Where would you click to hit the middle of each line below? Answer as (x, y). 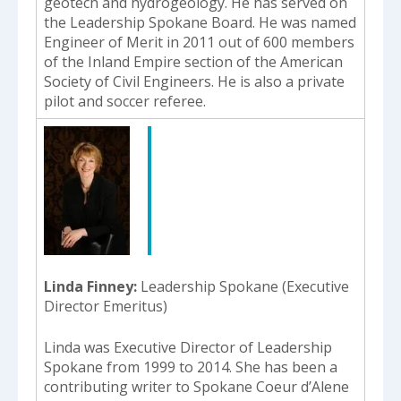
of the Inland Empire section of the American (193, 61)
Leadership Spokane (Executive (245, 286)
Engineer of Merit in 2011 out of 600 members (199, 42)
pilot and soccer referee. (125, 101)
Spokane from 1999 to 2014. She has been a (191, 367)
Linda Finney (89, 286)
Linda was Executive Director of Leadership (188, 347)
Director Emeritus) (106, 306)
